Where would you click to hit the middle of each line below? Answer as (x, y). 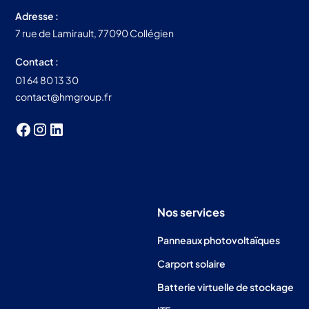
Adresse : (37, 16)
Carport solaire (191, 264)
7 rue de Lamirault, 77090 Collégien (95, 33)
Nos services (191, 212)
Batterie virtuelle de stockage (225, 287)
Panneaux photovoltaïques (218, 240)
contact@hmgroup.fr (64, 96)
